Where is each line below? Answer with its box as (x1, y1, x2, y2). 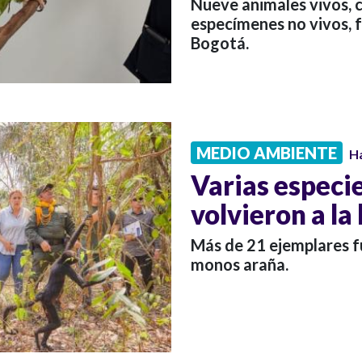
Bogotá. (191, 33, 249, 53)
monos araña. (191, 254, 288, 274)
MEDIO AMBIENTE (196, 142, 337, 162)
